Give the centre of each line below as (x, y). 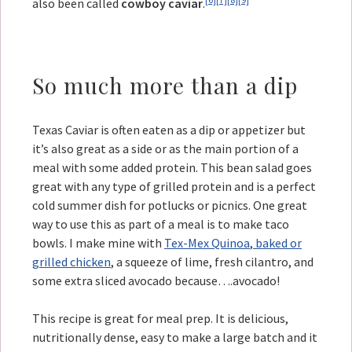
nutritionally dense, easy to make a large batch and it (175, 337)
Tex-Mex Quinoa (207, 243)
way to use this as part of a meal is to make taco (161, 224)
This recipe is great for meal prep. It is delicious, (160, 319)
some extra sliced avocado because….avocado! (156, 281)
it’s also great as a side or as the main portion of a (165, 149)
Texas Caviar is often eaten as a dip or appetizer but (169, 130)
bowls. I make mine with (98, 243)
